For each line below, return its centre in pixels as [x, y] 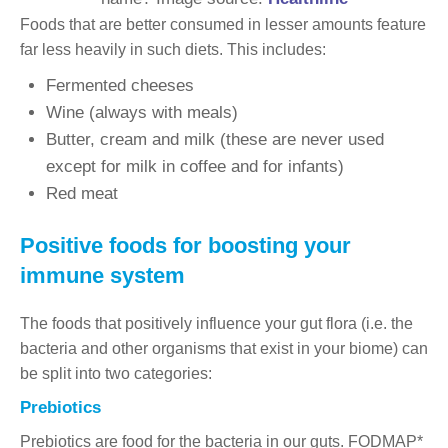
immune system [102, 275]
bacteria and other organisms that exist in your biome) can [224, 348]
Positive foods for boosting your [185, 245]
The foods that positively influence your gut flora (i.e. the [216, 323]
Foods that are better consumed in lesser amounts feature [223, 24]
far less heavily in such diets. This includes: [173, 49]
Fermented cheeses [119, 85]
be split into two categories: [116, 373]
